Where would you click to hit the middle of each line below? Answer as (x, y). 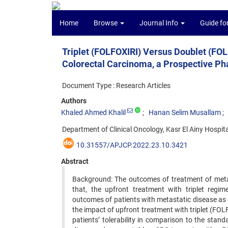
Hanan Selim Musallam (185, 112)
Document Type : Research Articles (116, 85)
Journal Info (160, 23)
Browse (106, 23)
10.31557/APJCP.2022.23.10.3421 (132, 145)
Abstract (75, 161)
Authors (74, 101)
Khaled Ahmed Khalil (93, 112)
